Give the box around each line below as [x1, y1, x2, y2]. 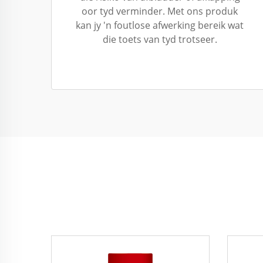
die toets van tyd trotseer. [102, 33, 217, 46]
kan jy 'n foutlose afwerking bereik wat [76, 19, 244, 32]
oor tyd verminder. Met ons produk [82, 5, 238, 18]
